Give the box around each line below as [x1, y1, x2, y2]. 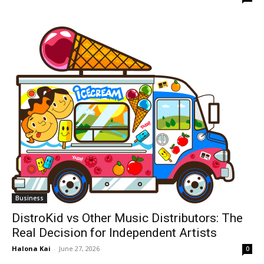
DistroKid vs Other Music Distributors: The [12, 210, 243, 225]
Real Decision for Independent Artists [12, 225, 217, 240]
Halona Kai [12, 243, 51, 253]
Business [15, 193, 44, 202]
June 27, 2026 [59, 243, 100, 253]
